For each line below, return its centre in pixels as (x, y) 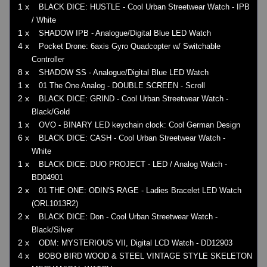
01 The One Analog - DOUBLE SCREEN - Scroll (122, 86)
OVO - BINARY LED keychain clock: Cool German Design (139, 125)
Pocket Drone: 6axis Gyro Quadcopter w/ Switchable (130, 46)
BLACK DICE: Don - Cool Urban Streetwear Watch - (128, 217)
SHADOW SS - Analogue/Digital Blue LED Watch (124, 73)
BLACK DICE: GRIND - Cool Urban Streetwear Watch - (133, 99)
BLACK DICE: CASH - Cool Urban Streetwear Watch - (132, 138)
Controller (48, 60)
